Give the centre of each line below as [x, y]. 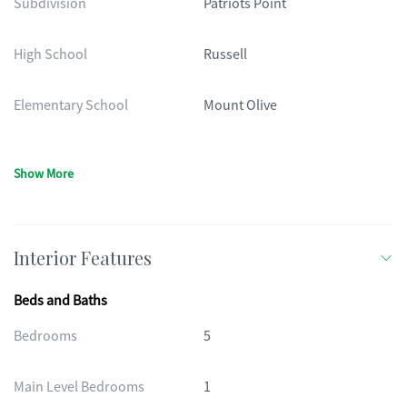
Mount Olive [240, 105]
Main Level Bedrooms [79, 387]
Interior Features [83, 258]
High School [50, 55]
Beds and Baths [60, 301]
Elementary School [71, 105]
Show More [44, 174]
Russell [225, 55]
